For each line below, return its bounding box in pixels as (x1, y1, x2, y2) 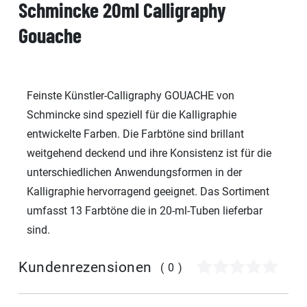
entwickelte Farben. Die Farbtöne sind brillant (27, 127, 244, 140)
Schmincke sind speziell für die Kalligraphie (27, 108, 236, 121)
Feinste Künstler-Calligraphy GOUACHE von (27, 88, 234, 102)
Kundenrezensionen (19, 259, 152, 276)
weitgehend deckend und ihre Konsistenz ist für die (27, 146, 271, 160)
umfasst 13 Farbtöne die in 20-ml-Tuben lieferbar (27, 204, 262, 217)
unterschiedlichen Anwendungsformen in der (27, 165, 242, 179)
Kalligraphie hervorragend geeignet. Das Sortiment (27, 184, 269, 198)
